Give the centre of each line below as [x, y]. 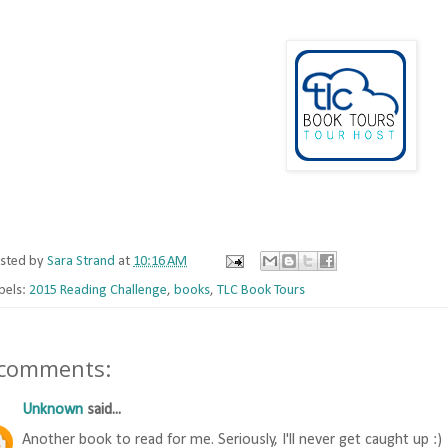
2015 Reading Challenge [98, 291]
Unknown [52, 410]
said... [102, 410]
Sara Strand [81, 262]
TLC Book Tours [261, 291]
